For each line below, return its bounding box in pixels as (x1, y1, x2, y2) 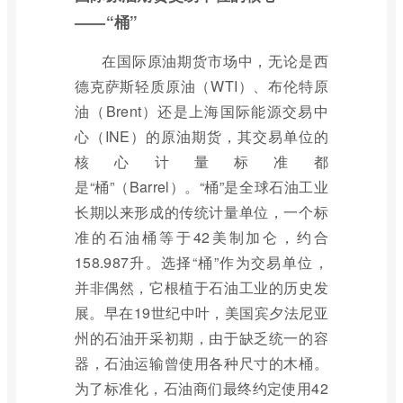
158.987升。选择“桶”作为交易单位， (75, 252, 328, 273)
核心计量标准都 (75, 151, 328, 172)
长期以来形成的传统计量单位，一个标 (75, 201, 328, 222)
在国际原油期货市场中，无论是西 (102, 50, 328, 71)
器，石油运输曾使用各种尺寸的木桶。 (75, 353, 328, 373)
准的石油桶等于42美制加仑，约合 (75, 227, 328, 247)
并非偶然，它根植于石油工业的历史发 (75, 277, 328, 298)
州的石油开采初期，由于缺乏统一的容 (75, 327, 328, 348)
